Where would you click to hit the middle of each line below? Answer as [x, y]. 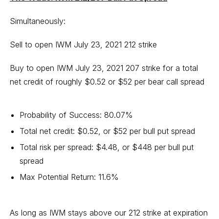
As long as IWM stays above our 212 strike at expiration [109, 213]
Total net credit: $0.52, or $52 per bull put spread [107, 131]
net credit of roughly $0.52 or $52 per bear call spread [107, 82]
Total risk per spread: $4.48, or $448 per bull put [107, 147]
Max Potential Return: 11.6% [69, 177]
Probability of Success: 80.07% [76, 115]
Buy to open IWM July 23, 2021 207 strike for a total [104, 68]
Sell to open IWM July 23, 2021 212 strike [83, 45]
